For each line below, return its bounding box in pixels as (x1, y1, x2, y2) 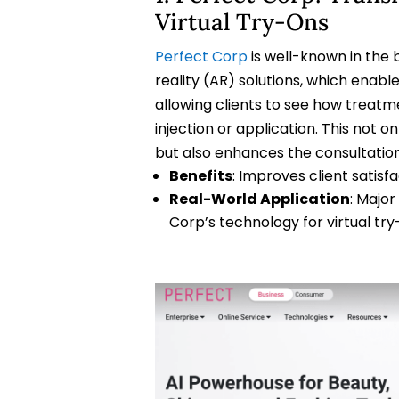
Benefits (168, 166, 232, 187)
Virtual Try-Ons (154, 7, 329, 37)
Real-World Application (168, 189, 350, 210)
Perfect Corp (154, 46, 248, 68)
